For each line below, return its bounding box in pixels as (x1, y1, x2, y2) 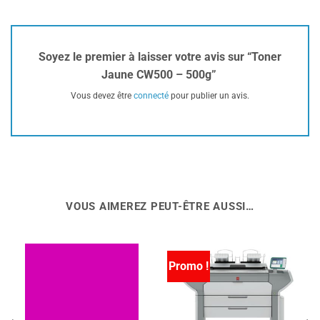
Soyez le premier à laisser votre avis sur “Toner (39, 49, 281, 64)
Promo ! (168, 259, 209, 273)
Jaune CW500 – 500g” (101, 67, 219, 81)
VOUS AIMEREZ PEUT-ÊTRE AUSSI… (66, 200, 254, 214)
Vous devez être (71, 90, 134, 101)
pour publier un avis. (169, 90, 249, 101)
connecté (134, 90, 169, 101)
